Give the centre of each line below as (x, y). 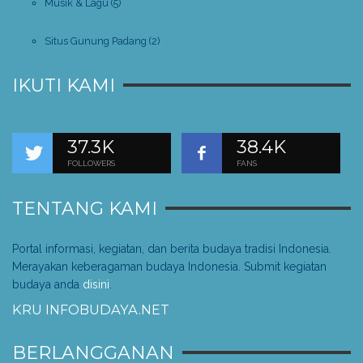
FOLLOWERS (91, 163)
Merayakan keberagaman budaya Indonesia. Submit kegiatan (169, 266)
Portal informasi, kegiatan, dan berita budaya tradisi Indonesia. (172, 248)
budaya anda (47, 284)
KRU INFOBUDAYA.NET (91, 309)
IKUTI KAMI (64, 85)
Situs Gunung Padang (96, 41)
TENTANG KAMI (85, 208)
